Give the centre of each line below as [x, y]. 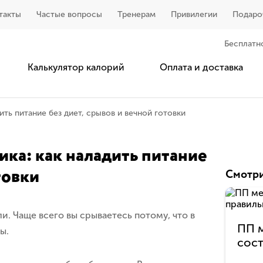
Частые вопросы [69, 14]
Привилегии [194, 14]
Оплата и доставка [201, 67]
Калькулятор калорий [76, 67]
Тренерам [136, 14]
